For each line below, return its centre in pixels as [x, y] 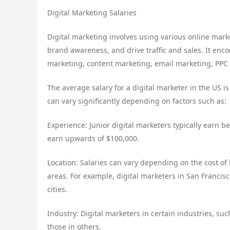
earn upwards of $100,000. [93, 138]
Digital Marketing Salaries [92, 12]
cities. [57, 189]
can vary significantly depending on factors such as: [137, 101]
